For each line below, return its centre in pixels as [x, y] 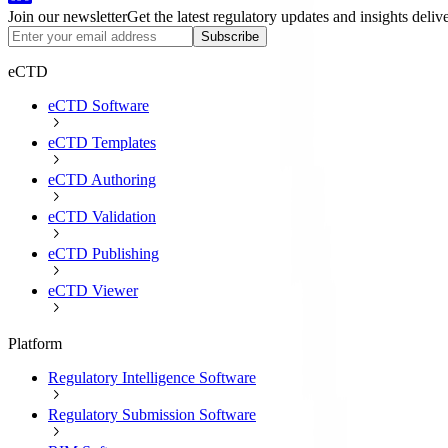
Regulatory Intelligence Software [152, 377]
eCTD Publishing [103, 253]
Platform [35, 343]
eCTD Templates [102, 142]
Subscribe [230, 36]
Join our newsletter [67, 16]
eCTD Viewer [93, 290]
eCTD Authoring [102, 179]
